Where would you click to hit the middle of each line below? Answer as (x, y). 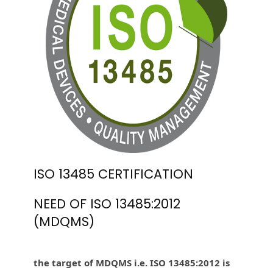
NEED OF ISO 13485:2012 (107, 204)
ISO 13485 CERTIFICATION (113, 174)
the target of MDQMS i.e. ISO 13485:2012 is (132, 262)
